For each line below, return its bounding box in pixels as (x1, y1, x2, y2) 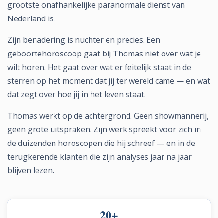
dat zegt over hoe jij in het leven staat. (7, 89, 145, 100)
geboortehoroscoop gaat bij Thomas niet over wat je (7, 48, 201, 59)
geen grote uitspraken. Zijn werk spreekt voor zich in (7, 124, 201, 135)
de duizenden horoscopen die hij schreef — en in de (7, 138, 195, 149)
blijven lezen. (7, 165, 54, 176)
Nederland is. (7, 13, 55, 24)
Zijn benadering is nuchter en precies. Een (7, 35, 160, 46)
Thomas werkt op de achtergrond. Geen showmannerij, (7, 110, 209, 122)
